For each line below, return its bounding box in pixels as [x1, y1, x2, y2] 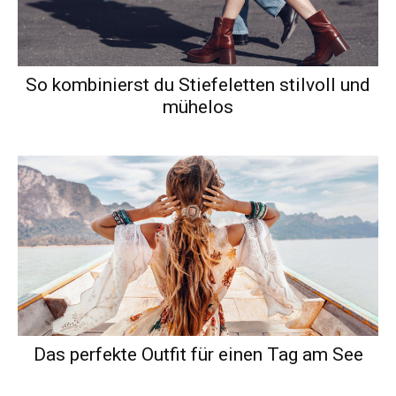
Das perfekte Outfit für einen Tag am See [33, 344, 363, 366]
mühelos [163, 96, 233, 118]
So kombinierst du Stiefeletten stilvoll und [26, 74, 370, 96]
